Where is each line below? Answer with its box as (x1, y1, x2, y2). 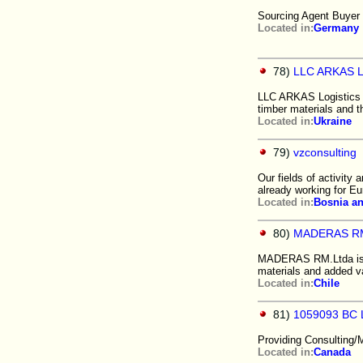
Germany (314, 22, 359, 34)
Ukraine (314, 115, 352, 127)
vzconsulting (293, 146, 357, 159)
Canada (314, 346, 351, 358)
